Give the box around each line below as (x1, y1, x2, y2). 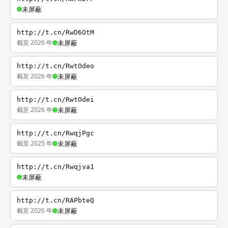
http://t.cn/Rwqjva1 (17, 163, 94, 170)
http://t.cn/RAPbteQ (17, 196, 94, 204)
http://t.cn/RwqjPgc (17, 129, 94, 137)
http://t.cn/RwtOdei (17, 96, 94, 103)
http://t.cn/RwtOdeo (17, 62, 94, 70)
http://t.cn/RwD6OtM (17, 28, 94, 36)
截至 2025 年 (17, 139, 52, 148)
